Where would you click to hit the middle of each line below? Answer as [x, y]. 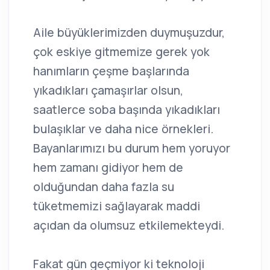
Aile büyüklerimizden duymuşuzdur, [129, 32]
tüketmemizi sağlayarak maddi [117, 206]
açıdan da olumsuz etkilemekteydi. [129, 225]
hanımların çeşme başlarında [111, 71]
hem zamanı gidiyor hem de [108, 167]
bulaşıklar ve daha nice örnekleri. [123, 129]
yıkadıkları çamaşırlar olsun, [108, 90]
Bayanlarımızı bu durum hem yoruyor [132, 148]
